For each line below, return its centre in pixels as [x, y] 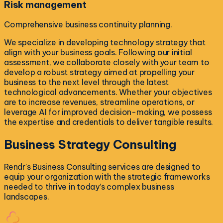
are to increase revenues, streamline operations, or [99, 102]
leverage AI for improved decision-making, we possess [108, 112]
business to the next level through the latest [87, 82]
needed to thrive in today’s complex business [89, 187]
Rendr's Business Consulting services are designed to [102, 167]
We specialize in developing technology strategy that [105, 43]
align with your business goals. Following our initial [98, 53]
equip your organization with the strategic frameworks [107, 177]
